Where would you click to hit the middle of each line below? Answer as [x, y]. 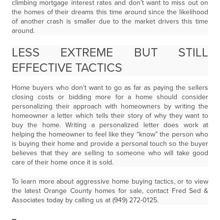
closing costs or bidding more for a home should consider [110, 97]
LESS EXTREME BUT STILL [110, 53]
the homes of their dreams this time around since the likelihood [110, 12]
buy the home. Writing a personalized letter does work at [110, 125]
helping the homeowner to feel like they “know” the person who [110, 134]
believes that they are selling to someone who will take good [110, 153]
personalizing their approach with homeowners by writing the [110, 106]
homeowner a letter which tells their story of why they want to [110, 116]
